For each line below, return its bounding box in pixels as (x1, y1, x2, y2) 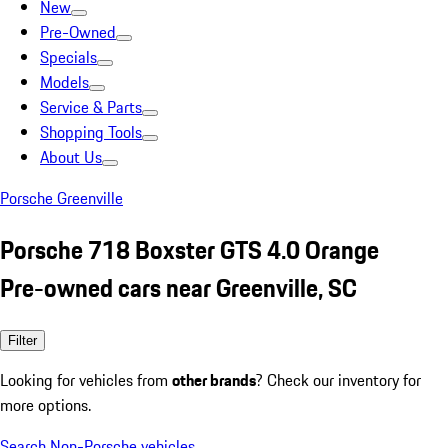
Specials (40, 45, 97, 69)
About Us (40, 145, 102, 169)
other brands (172, 367, 256, 392)
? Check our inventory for (256, 367, 421, 392)
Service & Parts (40, 95, 142, 119)
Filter (8, 332, 37, 348)
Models (40, 70, 89, 94)
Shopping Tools (40, 120, 142, 144)
